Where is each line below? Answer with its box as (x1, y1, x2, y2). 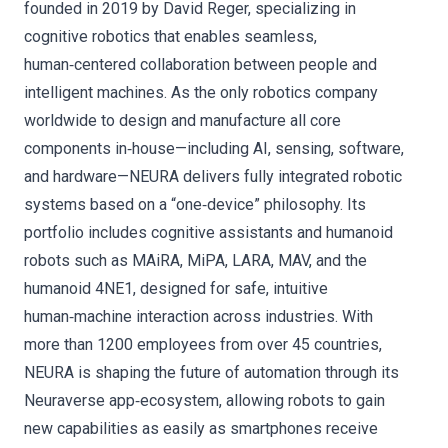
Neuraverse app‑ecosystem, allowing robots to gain (24, 391, 385, 410)
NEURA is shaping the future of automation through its (24, 363, 399, 382)
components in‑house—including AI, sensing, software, (24, 139, 404, 158)
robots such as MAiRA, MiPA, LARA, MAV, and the (24, 251, 367, 270)
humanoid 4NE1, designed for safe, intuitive (24, 279, 328, 298)
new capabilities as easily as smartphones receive (24, 419, 378, 438)
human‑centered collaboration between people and (24, 55, 377, 74)
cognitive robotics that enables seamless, (24, 27, 317, 46)
